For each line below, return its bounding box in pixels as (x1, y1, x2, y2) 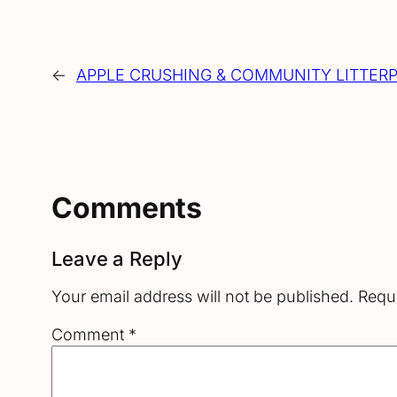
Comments (51, 191, 203, 226)
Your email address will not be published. (51, 286, 354, 306)
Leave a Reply (51, 246, 183, 270)
